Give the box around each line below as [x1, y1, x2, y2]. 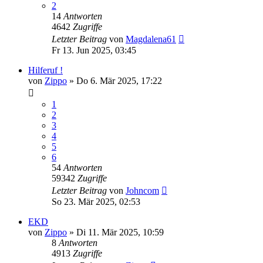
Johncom [126, 186, 159, 196]
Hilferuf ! [28, 65, 63, 76]
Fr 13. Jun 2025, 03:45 [52, 45, 136, 56]
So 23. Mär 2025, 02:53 [52, 197, 140, 207]
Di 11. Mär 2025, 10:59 [76, 227, 164, 238]
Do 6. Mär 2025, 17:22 [76, 76, 162, 86]
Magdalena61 [126, 34, 176, 45]
